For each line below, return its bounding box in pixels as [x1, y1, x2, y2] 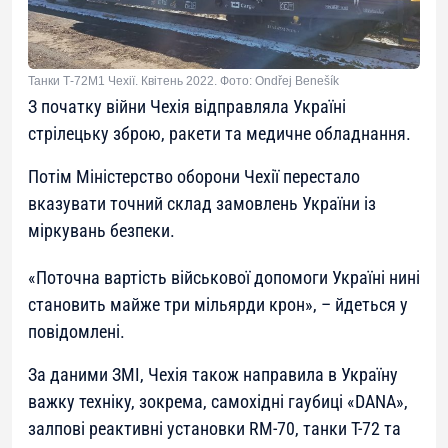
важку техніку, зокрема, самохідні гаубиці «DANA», [28, 391, 408, 413]
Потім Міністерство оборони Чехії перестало [28, 166, 360, 188]
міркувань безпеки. [28, 220, 175, 242]
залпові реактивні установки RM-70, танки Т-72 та [28, 418, 401, 440]
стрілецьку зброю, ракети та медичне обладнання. [28, 123, 411, 145]
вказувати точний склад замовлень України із [28, 193, 376, 215]
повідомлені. [28, 321, 125, 343]
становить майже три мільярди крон [28, 294, 305, 316]
